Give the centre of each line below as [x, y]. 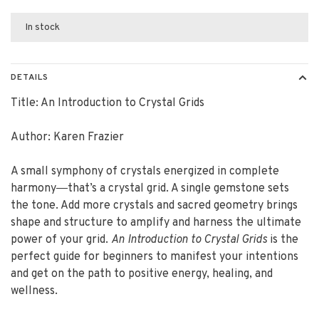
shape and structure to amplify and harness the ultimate [156, 223]
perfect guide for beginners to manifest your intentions [155, 257]
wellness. [34, 291]
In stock [42, 27]
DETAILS [30, 78]
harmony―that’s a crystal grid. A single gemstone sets [150, 189]
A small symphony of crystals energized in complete [145, 172]
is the [283, 240]
